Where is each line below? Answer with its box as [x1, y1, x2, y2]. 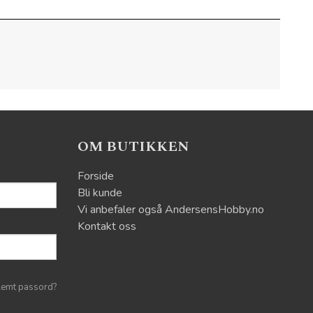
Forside [78, 168, 114, 184]
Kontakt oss [78, 219, 136, 234]
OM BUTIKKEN [78, 136, 189, 157]
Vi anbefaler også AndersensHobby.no [78, 202, 264, 217]
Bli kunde [78, 185, 122, 201]
